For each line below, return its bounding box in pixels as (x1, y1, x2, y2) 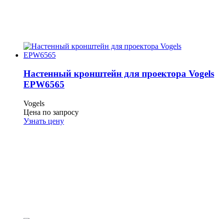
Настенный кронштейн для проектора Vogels (23, 68, 214, 79)
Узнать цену (23, 117, 64, 126)
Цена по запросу (23, 108, 79, 117)
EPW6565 (23, 79, 65, 90)
